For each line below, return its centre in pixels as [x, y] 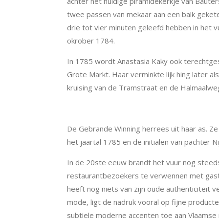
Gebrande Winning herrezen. [119, 108]
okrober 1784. [91, 40]
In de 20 [81, 162]
